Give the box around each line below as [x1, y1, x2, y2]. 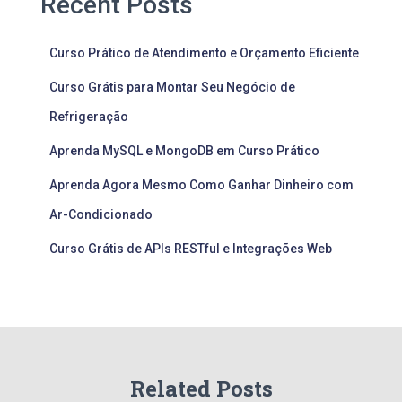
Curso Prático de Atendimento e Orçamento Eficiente [49, 45, 359, 60]
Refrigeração [49, 109, 128, 124]
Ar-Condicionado [49, 206, 153, 222]
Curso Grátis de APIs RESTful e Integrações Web [49, 240, 332, 256]
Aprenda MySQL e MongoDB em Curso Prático [49, 143, 319, 158]
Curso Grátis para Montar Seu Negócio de [49, 79, 295, 94]
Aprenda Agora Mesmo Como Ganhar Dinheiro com [49, 177, 354, 192]
